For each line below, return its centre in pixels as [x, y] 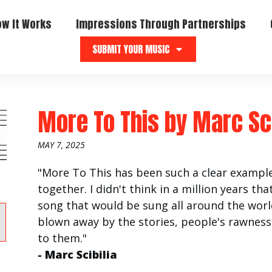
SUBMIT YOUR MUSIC [131, 49]
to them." [62, 238]
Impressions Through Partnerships [161, 24]
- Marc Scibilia [77, 254]
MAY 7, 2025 [61, 145]
